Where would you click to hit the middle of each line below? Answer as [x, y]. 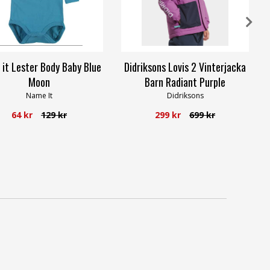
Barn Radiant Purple [185, 82]
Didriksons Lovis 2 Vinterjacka [185, 67]
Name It [39, 95]
